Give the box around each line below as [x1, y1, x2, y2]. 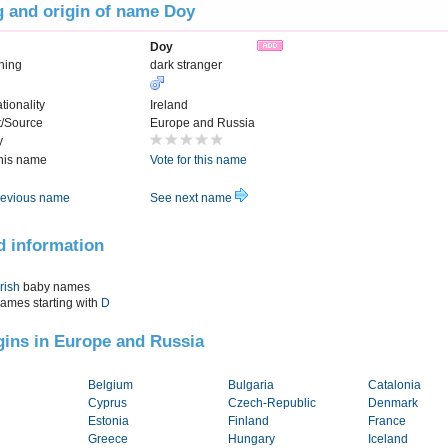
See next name [150, 191, 235, 206]
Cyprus [88, 396, 127, 411]
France [368, 414, 406, 429]
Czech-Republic [228, 396, 316, 411]
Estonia [88, 414, 129, 429]
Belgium [88, 378, 133, 393]
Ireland [150, 98, 188, 113]
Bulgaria [228, 378, 274, 393]
